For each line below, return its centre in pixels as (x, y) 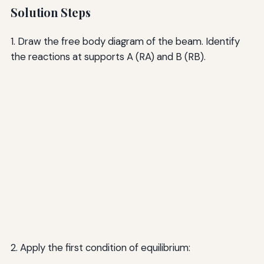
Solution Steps (50, 13)
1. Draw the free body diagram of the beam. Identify (125, 41)
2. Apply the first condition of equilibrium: (100, 247)
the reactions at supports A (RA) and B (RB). (108, 56)
